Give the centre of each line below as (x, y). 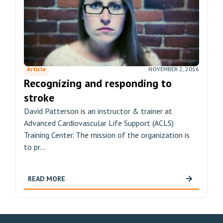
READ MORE (47, 179)
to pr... (35, 147)
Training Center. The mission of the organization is (107, 135)
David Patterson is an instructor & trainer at (98, 111)
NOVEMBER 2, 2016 (174, 69)
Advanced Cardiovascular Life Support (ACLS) (99, 123)
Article (36, 69)
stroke (39, 98)
